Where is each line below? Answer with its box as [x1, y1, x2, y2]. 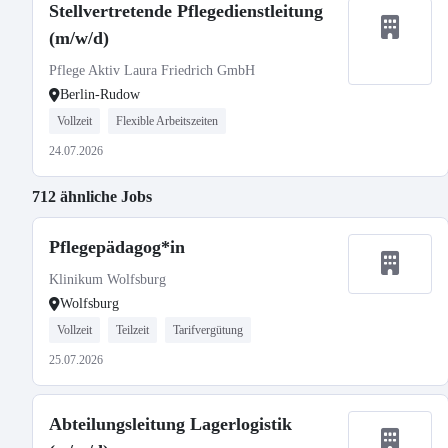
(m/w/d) [49, 28, 109, 48]
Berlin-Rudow [60, 87, 140, 102]
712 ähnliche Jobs [32, 188, 152, 205]
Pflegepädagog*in [49, 237, 185, 257]
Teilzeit [116, 323, 149, 337]
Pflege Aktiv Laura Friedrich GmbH [49, 63, 255, 78]
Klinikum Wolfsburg [49, 272, 166, 287]
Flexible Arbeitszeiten [116, 114, 218, 128]
